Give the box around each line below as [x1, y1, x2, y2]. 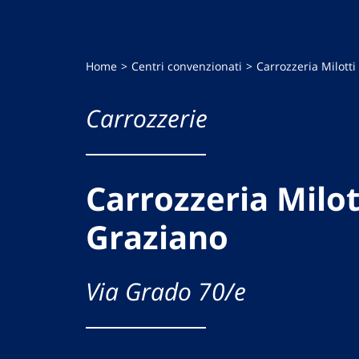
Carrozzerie [86, 102, 208, 135]
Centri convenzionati [131, 58, 242, 75]
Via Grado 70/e [86, 275, 246, 309]
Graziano [86, 215, 228, 260]
